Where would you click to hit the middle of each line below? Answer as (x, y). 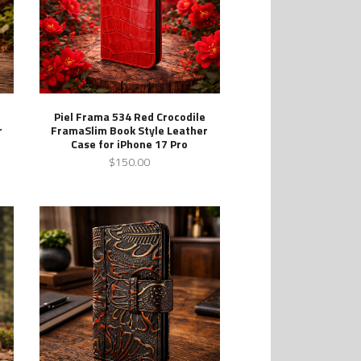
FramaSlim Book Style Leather (130, 130)
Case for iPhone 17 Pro (130, 143)
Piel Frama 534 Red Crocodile (129, 116)
